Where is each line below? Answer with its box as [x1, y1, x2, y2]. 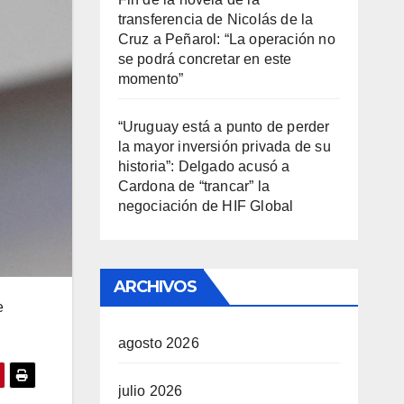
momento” [117, 71, 184, 87]
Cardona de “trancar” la [117, 179, 271, 194]
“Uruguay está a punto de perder [117, 119, 330, 134]
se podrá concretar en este [117, 51, 292, 67]
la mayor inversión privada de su [117, 139, 331, 154]
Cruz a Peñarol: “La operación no [117, 32, 335, 47]
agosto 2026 [117, 335, 199, 351]
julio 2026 [117, 383, 183, 399]
